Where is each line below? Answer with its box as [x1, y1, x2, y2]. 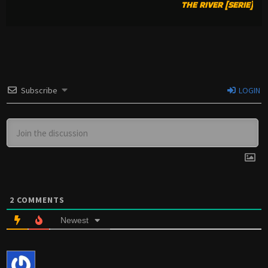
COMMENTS [14, 194, 65, 205]
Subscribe [21, 84, 57, 96]
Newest [60, 215, 89, 225]
